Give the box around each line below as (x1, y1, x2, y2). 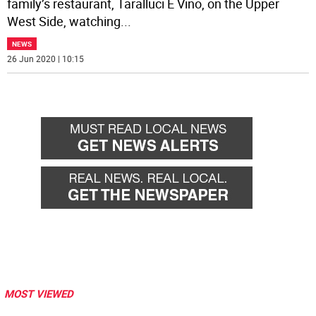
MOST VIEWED (4, 286, 73, 301)
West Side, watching (7, 13, 121, 30)
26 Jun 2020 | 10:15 (7, 53, 85, 65)
